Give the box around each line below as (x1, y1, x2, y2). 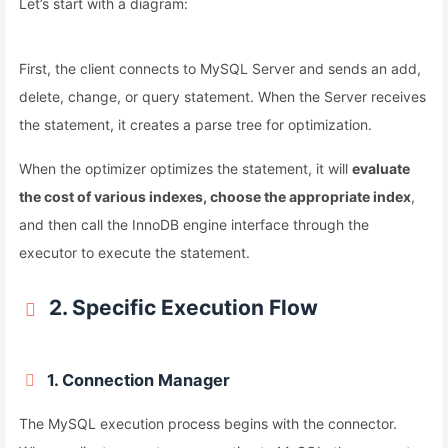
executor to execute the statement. (19, 244, 250, 261)
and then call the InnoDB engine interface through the (19, 216, 369, 233)
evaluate (352, 160, 410, 177)
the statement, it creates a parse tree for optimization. (19, 116, 372, 133)
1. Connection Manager (47, 370, 230, 390)
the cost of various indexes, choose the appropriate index (19, 188, 411, 205)
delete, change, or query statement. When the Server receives (19, 88, 426, 105)
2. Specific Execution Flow (49, 295, 318, 320)
